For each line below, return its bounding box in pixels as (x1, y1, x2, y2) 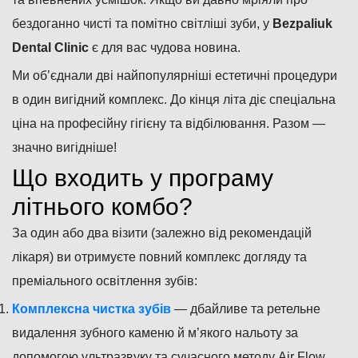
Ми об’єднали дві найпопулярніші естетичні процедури (12, 69, 337, 82)
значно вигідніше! (12, 141, 117, 154)
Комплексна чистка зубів (12, 302, 171, 316)
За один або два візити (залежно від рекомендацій (12, 226, 312, 240)
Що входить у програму (12, 165, 273, 191)
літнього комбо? (12, 193, 193, 220)
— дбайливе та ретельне (171, 302, 320, 316)
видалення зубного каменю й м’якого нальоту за (12, 326, 298, 340)
